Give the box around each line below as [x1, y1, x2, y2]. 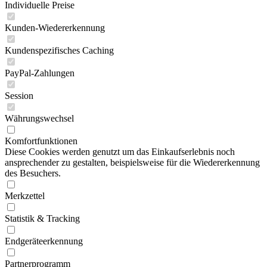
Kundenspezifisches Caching [5, 45, 114, 55]
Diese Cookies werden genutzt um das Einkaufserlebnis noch [5, 147, 235, 157]
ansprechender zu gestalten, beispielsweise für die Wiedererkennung [5, 157, 260, 167]
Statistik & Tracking [5, 213, 80, 223]
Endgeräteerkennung [5, 236, 83, 246]
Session [5, 91, 33, 101]
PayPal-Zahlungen [5, 68, 74, 78]
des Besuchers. [5, 168, 61, 178]
